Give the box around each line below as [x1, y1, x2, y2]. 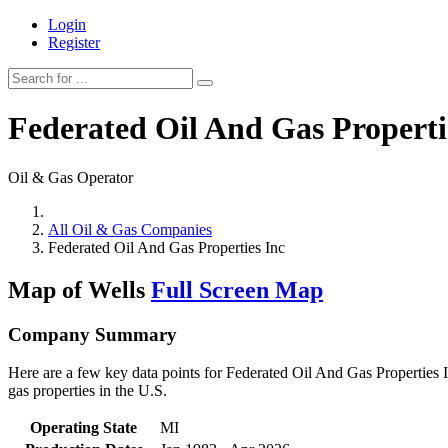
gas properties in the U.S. [8, 382, 167, 400]
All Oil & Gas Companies [48, 220, 212, 238]
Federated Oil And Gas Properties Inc [48, 238, 285, 256]
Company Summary [8, 323, 177, 345]
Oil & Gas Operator [8, 168, 133, 186]
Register [48, 34, 100, 51]
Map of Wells [8, 276, 151, 303]
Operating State [30, 419, 137, 437]
